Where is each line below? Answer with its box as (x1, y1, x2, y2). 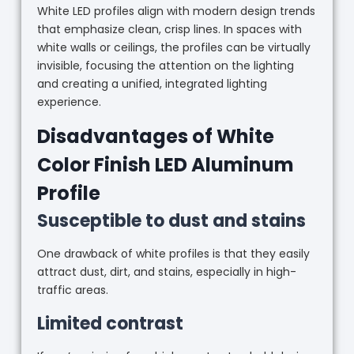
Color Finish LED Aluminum (36, 151, 294, 178)
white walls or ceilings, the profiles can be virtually (36, 39, 311, 55)
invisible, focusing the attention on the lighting (36, 57, 294, 73)
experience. (36, 93, 101, 110)
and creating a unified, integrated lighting (36, 75, 267, 92)
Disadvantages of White (36, 122, 274, 149)
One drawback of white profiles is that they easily (36, 245, 310, 262)
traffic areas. (36, 281, 108, 298)
